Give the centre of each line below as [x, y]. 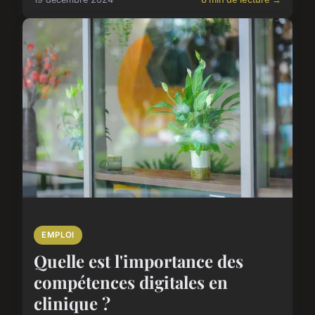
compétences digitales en [131, 282]
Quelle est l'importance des [139, 261]
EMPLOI [58, 235]
